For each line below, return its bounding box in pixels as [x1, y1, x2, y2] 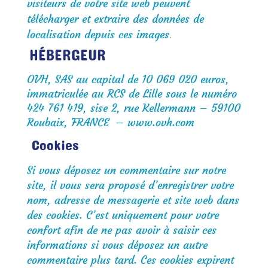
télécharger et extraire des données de [26, 12, 204, 26]
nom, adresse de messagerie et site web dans [26, 193, 239, 207]
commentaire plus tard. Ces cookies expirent [26, 253, 234, 267]
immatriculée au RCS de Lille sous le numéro [26, 87, 237, 100]
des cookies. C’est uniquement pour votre [26, 208, 219, 222]
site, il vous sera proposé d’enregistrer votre [26, 178, 234, 192]
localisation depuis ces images [26, 28, 169, 41]
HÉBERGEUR [29, 45, 106, 63]
